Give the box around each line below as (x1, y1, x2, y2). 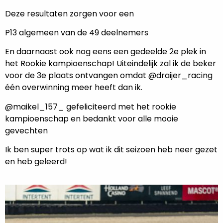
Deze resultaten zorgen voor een (5, 7, 136, 19)
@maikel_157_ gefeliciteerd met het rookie (5, 101, 176, 112)
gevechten (5, 124, 48, 136)
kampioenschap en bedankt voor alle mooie (5, 112, 178, 124)
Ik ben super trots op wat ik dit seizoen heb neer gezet (5, 144, 218, 156)
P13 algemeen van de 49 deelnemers (5, 26, 148, 38)
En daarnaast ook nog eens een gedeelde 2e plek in (5, 46, 206, 58)
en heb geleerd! (5, 156, 67, 168)
